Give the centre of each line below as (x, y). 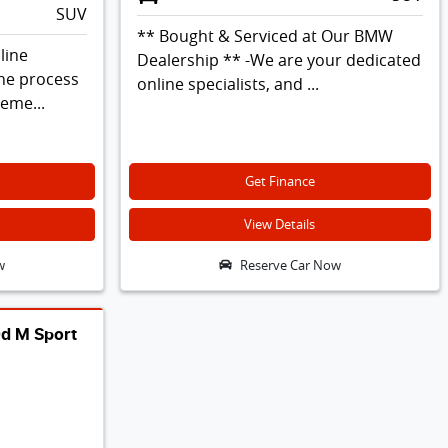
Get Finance (279, 181)
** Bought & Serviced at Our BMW (264, 35)
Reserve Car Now (290, 265)
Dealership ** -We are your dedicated (278, 59)
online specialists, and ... (227, 83)
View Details (280, 224)
